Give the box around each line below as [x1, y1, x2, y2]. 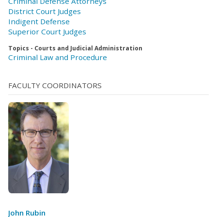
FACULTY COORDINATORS [8, 80, 102, 91]
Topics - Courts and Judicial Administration [8, 44, 142, 52]
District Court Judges [8, 6, 81, 16]
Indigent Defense [8, 16, 70, 26]
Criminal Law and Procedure [8, 52, 107, 62]
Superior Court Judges [8, 26, 86, 36]
